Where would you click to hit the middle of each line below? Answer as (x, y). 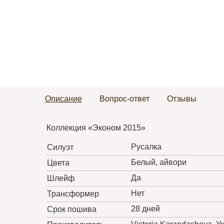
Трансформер (73, 194)
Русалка (146, 147)
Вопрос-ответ (124, 99)
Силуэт (60, 147)
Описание (63, 99)
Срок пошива (71, 209)
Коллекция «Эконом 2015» (96, 128)
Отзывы (181, 99)
